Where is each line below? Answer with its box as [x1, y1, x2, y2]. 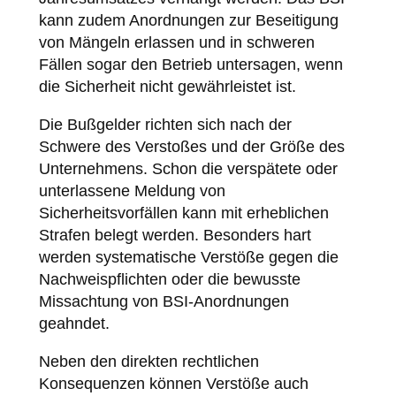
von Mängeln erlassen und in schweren [38, 33, 315, 51]
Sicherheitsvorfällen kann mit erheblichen [38, 203, 329, 222]
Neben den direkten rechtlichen [38, 352, 259, 370]
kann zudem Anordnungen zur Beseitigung [38, 11, 339, 29]
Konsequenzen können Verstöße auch [38, 374, 308, 392]
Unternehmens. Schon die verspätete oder [38, 159, 338, 178]
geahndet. [38, 314, 110, 332]
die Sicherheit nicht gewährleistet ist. [38, 77, 296, 95]
